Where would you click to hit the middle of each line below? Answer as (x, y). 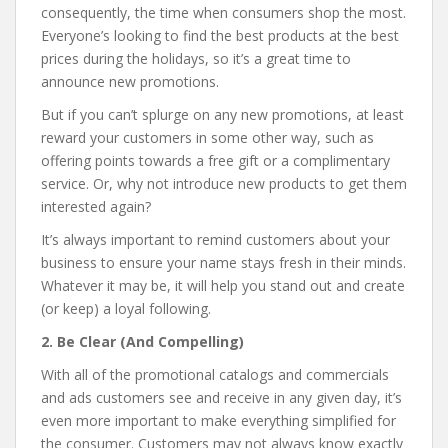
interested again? (96, 207)
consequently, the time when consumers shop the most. (223, 13)
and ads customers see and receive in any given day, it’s (221, 398)
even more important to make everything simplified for (218, 421)
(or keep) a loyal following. (126, 309)
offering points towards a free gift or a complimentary (215, 161)
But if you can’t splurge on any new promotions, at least (222, 115)
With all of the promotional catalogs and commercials (215, 375)
